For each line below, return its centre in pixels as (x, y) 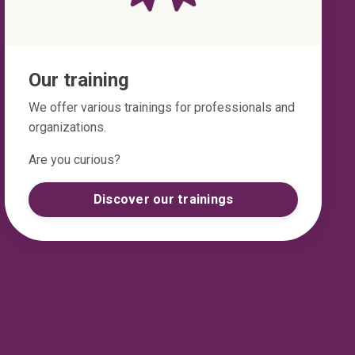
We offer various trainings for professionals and (162, 108)
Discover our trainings (163, 200)
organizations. (69, 128)
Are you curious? (74, 160)
